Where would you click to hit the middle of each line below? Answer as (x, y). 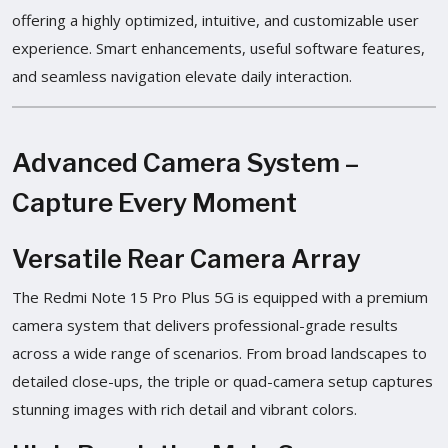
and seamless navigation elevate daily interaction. (182, 75)
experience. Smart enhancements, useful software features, (218, 47)
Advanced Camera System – (185, 162)
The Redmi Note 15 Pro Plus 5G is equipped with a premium (220, 296)
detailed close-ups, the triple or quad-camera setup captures (222, 380)
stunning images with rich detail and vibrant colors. (184, 408)
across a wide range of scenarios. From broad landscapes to (219, 352)
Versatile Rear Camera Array (186, 258)
